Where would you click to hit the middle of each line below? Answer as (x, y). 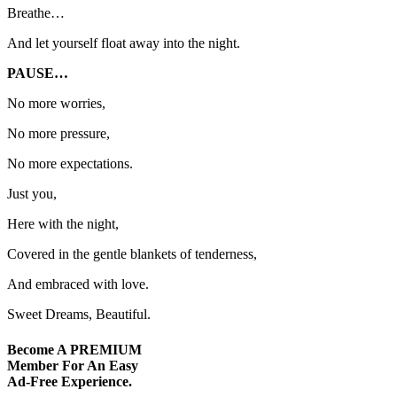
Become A (39, 349)
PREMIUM (106, 349)
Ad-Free (32, 381)
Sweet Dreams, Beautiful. (79, 315)
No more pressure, (58, 134)
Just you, (32, 194)
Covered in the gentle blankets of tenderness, (132, 254)
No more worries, (56, 104)
